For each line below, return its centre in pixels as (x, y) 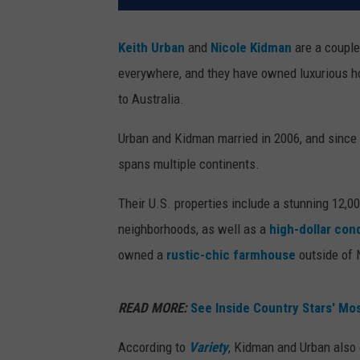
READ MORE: (153, 308)
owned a (142, 255)
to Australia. (151, 99)
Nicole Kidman (251, 48)
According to (153, 348)
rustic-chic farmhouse (231, 255)
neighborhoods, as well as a (194, 229)
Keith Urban (151, 48)
